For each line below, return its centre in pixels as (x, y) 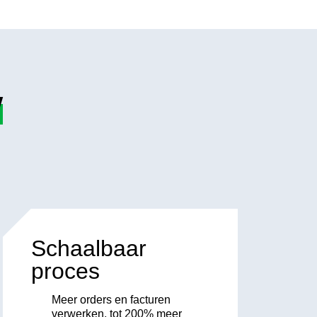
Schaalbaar (88, 248)
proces (65, 271)
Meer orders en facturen (111, 299)
